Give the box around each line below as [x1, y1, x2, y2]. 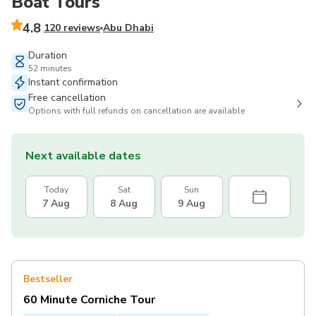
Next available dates [25, 147, 141, 164]
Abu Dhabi [102, 21, 154, 35]
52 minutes [28, 62, 72, 74]
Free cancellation [28, 90, 106, 104]
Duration [28, 48, 67, 62]
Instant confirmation [28, 75, 118, 89]
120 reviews [43, 20, 100, 35]
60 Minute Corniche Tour [23, 291, 155, 308]
